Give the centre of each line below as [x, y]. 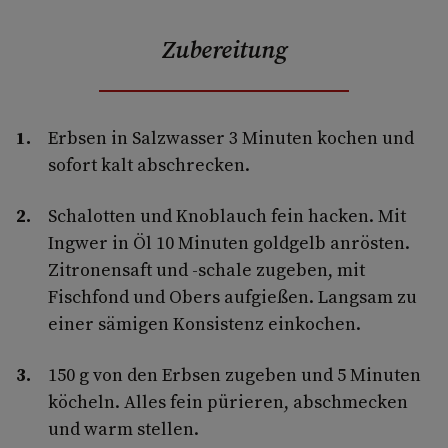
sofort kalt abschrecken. [149, 164]
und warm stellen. [123, 428]
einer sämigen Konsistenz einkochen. [204, 323]
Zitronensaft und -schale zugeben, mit [206, 269]
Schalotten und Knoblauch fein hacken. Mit [227, 215]
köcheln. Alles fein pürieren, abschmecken [228, 401]
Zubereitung [224, 49]
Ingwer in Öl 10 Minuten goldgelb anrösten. [229, 242]
